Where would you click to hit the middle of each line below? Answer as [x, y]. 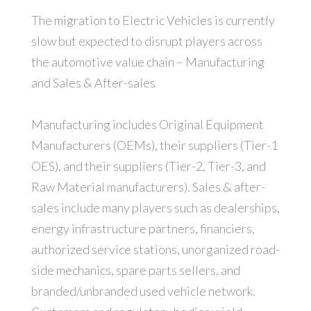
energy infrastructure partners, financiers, [143, 229]
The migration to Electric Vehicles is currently [153, 20]
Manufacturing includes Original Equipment [147, 125]
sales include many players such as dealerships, [155, 208]
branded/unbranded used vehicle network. [143, 291]
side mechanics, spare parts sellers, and [135, 270]
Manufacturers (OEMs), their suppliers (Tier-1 [154, 145]
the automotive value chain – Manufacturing [148, 62]
